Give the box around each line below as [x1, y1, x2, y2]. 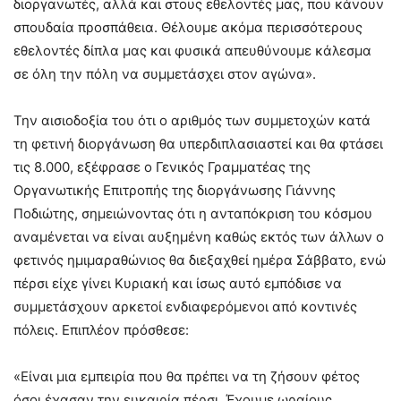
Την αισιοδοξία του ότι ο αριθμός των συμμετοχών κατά [13, 112, 371, 129]
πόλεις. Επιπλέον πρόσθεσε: [13, 321, 189, 338]
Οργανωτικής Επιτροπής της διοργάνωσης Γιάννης [13, 182, 336, 199]
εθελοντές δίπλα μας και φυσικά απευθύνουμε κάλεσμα [13, 42, 371, 59]
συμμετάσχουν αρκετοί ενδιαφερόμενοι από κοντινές [13, 298, 357, 315]
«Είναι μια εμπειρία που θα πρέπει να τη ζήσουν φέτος [13, 368, 360, 385]
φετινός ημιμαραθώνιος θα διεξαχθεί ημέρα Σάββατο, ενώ [13, 252, 386, 269]
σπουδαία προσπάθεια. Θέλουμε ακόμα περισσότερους [13, 19, 363, 36]
